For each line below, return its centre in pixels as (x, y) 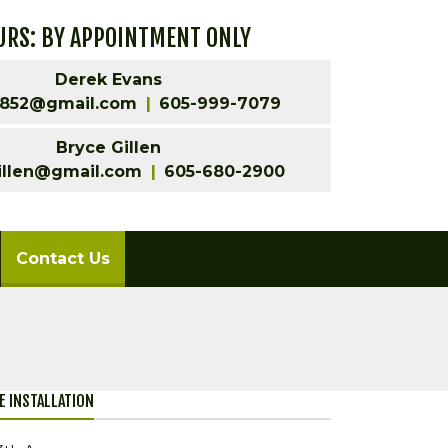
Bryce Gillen (108, 147)
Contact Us (63, 259)
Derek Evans (108, 79)
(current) (147, 258)
